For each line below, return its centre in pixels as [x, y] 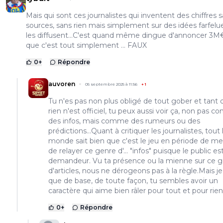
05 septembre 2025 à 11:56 [111, 84]
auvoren [62, 84]
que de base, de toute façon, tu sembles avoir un [133, 181]
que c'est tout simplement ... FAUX [86, 46]
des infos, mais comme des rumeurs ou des [124, 121]
